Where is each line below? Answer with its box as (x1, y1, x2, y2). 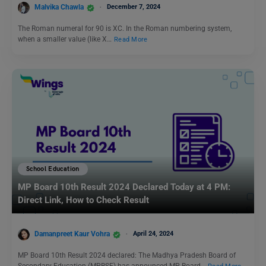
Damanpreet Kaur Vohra (34, 230, 110, 239)
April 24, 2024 (133, 230, 173, 238)
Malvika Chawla (34, 3, 84, 12)
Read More (114, 35, 148, 43)
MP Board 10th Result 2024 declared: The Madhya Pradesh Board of (18, 251, 236, 260)
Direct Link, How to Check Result (18, 195, 149, 206)
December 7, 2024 (107, 3, 160, 11)
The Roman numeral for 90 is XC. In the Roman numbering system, (18, 24, 232, 33)
